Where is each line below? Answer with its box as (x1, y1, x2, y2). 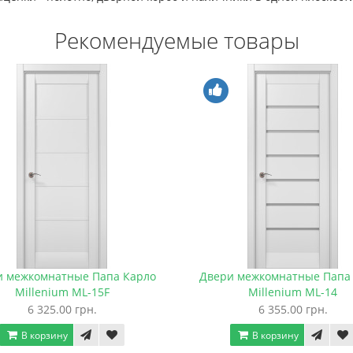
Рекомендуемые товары (54, 25, 299, 56)
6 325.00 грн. (27, 302, 97, 318)
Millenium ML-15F (14, 284, 110, 300)
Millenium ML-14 (248, 284, 337, 300)
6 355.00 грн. (258, 302, 328, 318)
